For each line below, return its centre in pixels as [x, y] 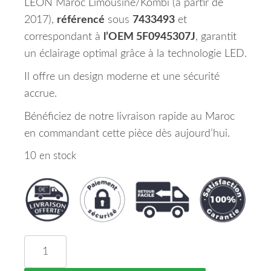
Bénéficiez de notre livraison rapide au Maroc [129, 117]
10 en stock [50, 156]
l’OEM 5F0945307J [149, 37]
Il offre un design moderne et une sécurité [122, 77]
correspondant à [64, 37]
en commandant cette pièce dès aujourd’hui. [127, 134]
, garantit [216, 37]
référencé [81, 20]
